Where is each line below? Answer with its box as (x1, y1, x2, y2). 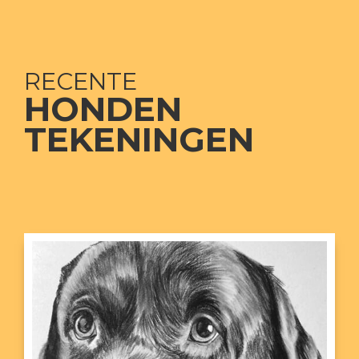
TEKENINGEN (24, 118, 254, 160)
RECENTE (24, 67, 137, 95)
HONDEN (24, 87, 182, 130)
